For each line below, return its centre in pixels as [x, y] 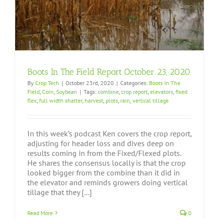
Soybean [67, 91]
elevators [162, 91]
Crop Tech [47, 83]
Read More [40, 213]
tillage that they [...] [60, 192]
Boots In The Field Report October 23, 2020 [109, 72]
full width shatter [61, 100]
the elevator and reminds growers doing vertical [108, 182]
